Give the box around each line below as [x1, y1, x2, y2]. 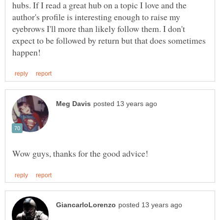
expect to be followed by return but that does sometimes [12, 34, 206, 46]
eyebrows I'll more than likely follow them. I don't [12, 22, 185, 34]
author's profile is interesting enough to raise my [12, 10, 180, 23]
